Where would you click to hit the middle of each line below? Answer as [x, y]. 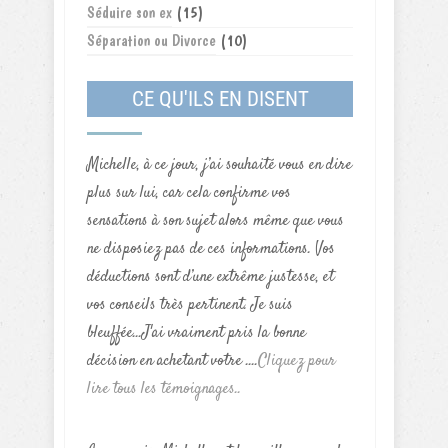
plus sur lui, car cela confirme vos [189, 193]
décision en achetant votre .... [172, 361]
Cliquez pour [297, 361]
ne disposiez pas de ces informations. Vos [211, 249]
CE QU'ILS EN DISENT [220, 99]
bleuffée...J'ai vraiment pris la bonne [196, 333]
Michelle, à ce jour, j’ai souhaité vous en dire [219, 165]
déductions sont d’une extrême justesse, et [210, 277]
